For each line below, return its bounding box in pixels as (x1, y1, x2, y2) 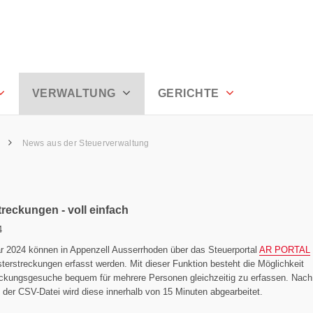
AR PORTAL (259, 245, 310, 255)
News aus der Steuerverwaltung (22, 138, 152, 148)
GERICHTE (157, 87, 222, 99)
